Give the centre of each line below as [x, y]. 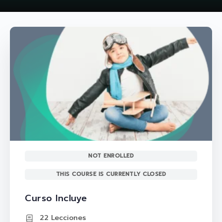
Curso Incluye [56, 198]
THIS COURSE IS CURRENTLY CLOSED [111, 174]
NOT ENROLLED [111, 156]
